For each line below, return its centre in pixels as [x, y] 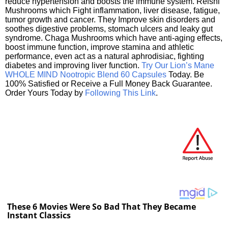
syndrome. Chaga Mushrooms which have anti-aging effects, [114, 38]
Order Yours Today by [45, 93]
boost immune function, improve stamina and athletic [99, 47]
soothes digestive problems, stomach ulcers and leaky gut [109, 28]
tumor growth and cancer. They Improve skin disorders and [110, 19]
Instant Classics [39, 216]
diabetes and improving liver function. [73, 65]
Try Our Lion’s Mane [178, 65]
